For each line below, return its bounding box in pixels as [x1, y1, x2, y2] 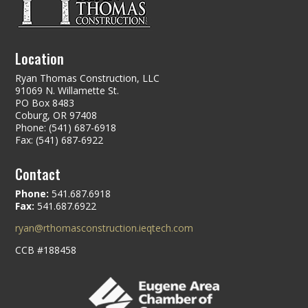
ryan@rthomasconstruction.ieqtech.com [15, 221, 194, 234]
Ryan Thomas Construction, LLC [15, 71, 160, 85]
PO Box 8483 [15, 96, 75, 109]
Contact [15, 164, 61, 184]
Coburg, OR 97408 [15, 109, 98, 122]
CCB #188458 [15, 243, 77, 256]
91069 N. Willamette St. [15, 84, 120, 97]
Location [15, 48, 65, 69]
